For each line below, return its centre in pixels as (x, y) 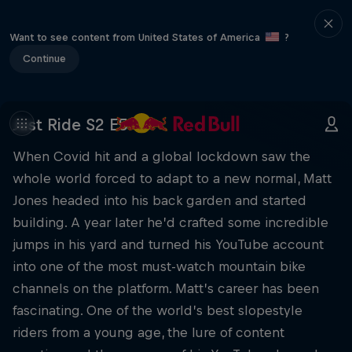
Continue (44, 58)
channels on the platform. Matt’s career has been (166, 288)
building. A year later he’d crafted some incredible (170, 222)
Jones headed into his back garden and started (159, 200)
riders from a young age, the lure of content (148, 332)
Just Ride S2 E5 (70, 125)
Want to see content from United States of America (136, 37)
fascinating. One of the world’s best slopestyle (158, 310)
